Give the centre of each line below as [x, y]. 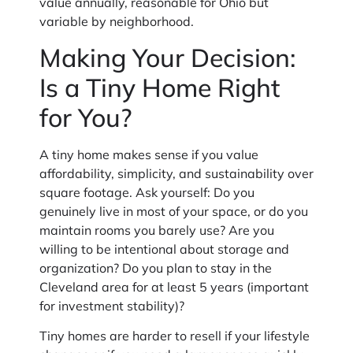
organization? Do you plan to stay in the [156, 268]
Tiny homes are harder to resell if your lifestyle [175, 336]
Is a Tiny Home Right [160, 87]
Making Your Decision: [167, 57]
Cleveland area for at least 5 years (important [174, 286]
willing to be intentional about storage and [164, 249]
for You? [85, 117]
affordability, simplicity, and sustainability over [176, 173]
